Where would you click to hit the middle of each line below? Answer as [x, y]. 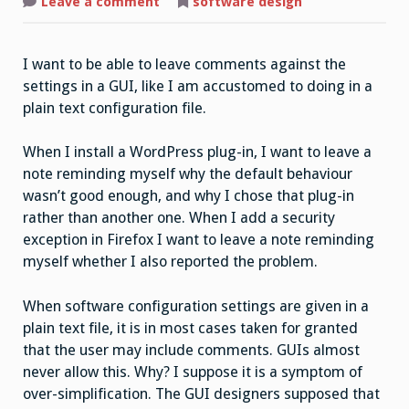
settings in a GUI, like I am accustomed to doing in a [198, 86]
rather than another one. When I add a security [179, 218]
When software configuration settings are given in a [196, 307]
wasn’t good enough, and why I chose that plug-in [189, 196]
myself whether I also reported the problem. [170, 262]
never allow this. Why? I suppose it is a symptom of [193, 372]
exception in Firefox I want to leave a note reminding [199, 240]
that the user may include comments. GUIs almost [191, 351]
